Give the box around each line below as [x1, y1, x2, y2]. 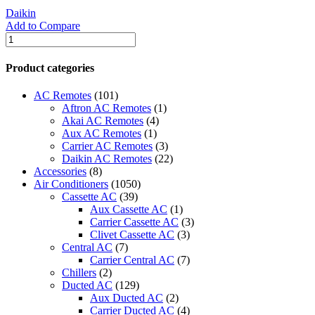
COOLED [5, 44, 52, 56]
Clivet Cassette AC [90, 229, 174, 241]
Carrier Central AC [90, 254, 174, 266]
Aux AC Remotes [62, 127, 141, 140]
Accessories [34, 165, 86, 178]
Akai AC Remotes [62, 115, 143, 127]
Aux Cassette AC [90, 203, 167, 216]
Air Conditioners [34, 178, 108, 191]
